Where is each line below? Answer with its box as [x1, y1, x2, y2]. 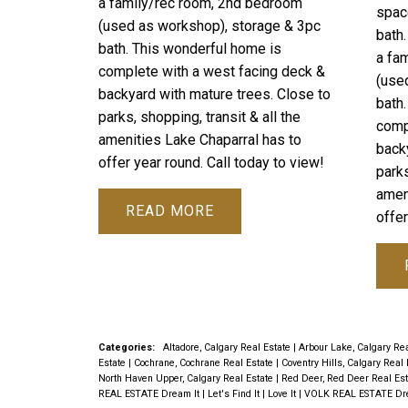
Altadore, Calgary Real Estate [162, 342, 293, 354]
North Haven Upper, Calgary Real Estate [97, 372, 276, 385]
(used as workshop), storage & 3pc [97, 16, 321, 35]
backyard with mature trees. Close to [97, 85, 331, 103]
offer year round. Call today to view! [97, 153, 324, 171]
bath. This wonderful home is [97, 39, 281, 57]
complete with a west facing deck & [97, 62, 325, 80]
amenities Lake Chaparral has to [97, 130, 301, 148]
